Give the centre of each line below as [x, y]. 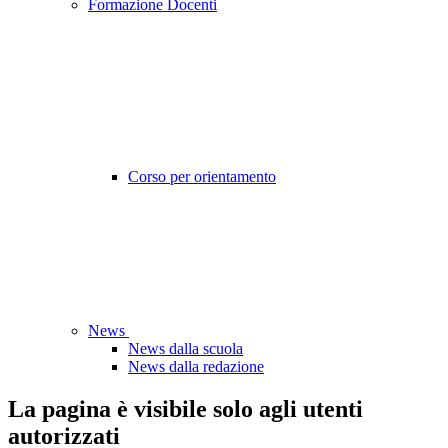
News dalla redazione [196, 367]
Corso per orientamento [202, 177]
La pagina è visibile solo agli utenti [185, 409]
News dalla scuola [185, 349]
